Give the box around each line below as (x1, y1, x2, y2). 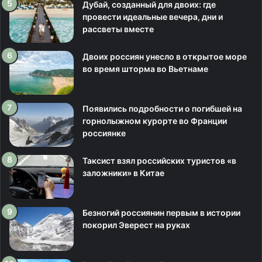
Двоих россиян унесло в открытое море (82, 51, 247, 61)
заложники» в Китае (82, 168, 164, 178)
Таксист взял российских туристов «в (82, 156, 236, 166)
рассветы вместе (82, 24, 154, 34)
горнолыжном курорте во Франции (82, 116, 227, 126)
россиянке (82, 128, 126, 138)
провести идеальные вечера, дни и (82, 12, 223, 22)
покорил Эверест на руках (82, 220, 190, 230)
